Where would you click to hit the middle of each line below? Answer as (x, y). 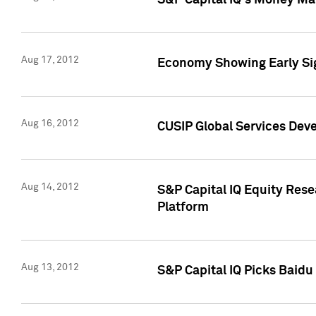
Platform (183, 208)
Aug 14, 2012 (50, 187)
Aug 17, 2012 (50, 60)
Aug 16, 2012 (50, 124)
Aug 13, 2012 (50, 268)
